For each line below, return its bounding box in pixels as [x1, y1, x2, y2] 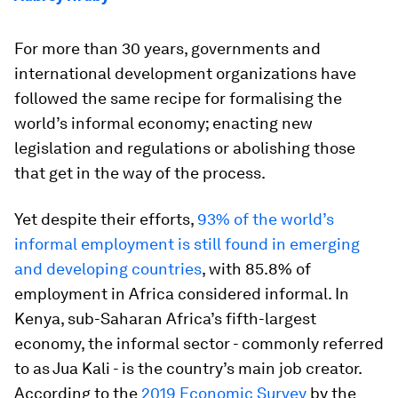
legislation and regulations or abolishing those [14, 139, 355, 157]
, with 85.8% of [202, 259, 311, 278]
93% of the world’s [197, 210, 334, 228]
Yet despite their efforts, [14, 210, 197, 228]
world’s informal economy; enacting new [14, 114, 313, 132]
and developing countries [14, 259, 202, 278]
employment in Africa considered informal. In [14, 284, 349, 303]
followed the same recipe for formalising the [14, 89, 342, 107]
